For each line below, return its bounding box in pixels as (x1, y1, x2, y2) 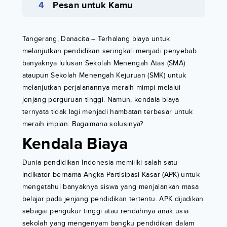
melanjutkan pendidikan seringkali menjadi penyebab (22, 47, 197, 56)
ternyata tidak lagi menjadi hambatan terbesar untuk (22, 107, 193, 117)
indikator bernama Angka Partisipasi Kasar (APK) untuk (22, 170, 200, 179)
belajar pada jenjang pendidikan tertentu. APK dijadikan (22, 195, 204, 204)
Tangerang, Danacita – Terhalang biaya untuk (22, 34, 170, 44)
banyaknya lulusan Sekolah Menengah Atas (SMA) (22, 59, 185, 68)
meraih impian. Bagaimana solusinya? (22, 120, 143, 129)
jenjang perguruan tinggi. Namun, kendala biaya (22, 95, 179, 104)
